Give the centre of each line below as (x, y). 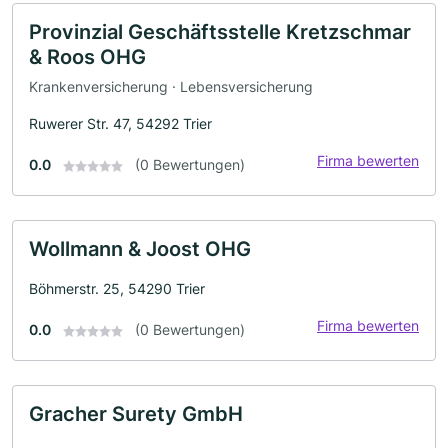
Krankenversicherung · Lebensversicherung (171, 86)
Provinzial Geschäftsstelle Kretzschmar (220, 32)
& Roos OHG (87, 57)
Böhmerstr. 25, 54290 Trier (117, 288)
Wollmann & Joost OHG (140, 248)
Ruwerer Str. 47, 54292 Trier (120, 123)
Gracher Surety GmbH (136, 413)
